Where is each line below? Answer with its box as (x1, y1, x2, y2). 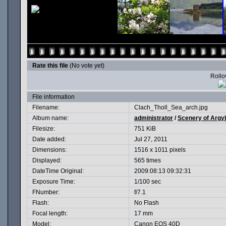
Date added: (32, 136, 66, 143)
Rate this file (32, 62, 70, 69)
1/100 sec (134, 178, 161, 185)
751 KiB (134, 125, 156, 132)
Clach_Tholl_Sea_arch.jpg (134, 104, 208, 111)
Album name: (32, 115, 69, 122)
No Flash (134, 199, 159, 206)
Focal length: (32, 210, 68, 217)
